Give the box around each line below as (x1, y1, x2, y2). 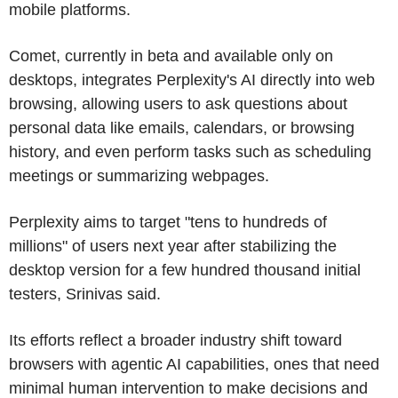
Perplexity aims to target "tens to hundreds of (9, 212, 327, 231)
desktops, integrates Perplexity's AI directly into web (9, 70, 375, 89)
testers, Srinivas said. (9, 284, 161, 303)
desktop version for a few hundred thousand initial (9, 260, 361, 279)
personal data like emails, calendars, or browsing (9, 118, 354, 137)
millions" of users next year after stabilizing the (9, 236, 337, 255)
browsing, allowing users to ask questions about (9, 94, 347, 113)
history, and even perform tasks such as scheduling (9, 142, 371, 161)
